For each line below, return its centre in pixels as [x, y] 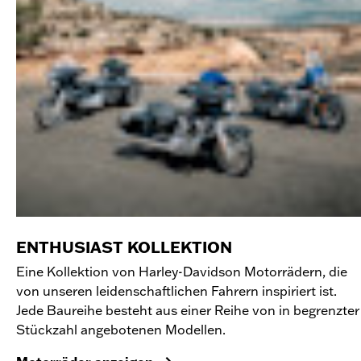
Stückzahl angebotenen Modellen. [121, 329]
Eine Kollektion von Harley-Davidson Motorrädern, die [182, 271]
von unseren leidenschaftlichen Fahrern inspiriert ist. [176, 290]
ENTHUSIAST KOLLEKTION [124, 247]
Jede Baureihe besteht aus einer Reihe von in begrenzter [188, 310]
